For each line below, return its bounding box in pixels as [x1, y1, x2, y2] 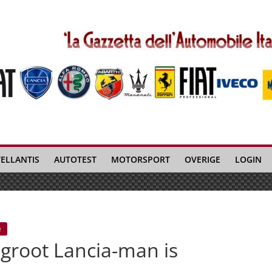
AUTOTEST [54, 154, 97, 165]
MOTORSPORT [111, 154, 170, 165]
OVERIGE [185, 154, 220, 165]
